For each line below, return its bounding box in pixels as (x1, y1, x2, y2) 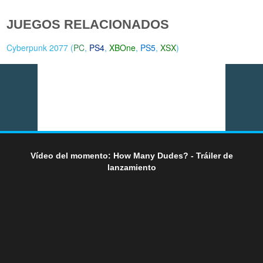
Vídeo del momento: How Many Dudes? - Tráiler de (30, 150, 233, 160)
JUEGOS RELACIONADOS (6, 16, 170, 32)
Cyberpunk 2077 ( (6, 41, 74, 53)
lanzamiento (107, 162, 156, 172)
